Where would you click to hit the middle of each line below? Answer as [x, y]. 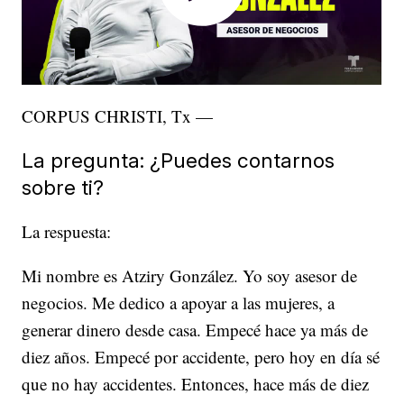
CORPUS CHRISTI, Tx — [118, 115]
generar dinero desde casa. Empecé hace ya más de [195, 329]
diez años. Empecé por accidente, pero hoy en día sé [201, 356]
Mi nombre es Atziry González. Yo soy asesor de [190, 275]
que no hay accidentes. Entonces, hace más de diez [196, 383]
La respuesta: [67, 231]
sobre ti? [63, 187]
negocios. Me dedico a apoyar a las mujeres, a [179, 302]
